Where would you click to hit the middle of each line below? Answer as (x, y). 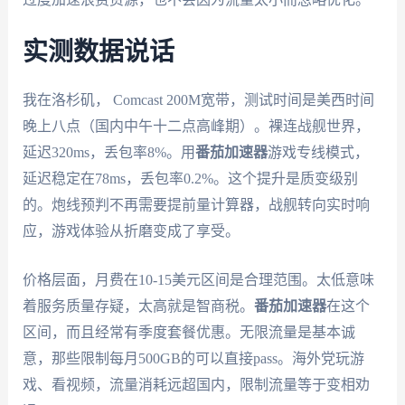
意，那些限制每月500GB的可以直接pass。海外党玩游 (193, 359)
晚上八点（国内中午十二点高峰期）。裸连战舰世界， (196, 126)
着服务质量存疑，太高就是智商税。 (138, 306)
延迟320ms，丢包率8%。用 (108, 152)
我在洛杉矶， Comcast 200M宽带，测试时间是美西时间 (198, 99)
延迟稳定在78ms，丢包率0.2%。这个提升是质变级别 (190, 178)
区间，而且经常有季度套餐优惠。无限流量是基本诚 (188, 333)
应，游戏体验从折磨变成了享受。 (131, 231)
